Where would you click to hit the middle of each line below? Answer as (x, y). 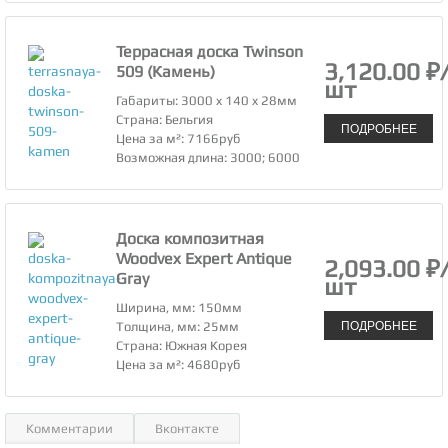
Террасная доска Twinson (210, 52)
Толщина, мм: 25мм (178, 327)
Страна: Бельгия (165, 120)
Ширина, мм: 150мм (179, 308)
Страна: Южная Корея (182, 346)
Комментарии (69, 429)
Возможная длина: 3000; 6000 (208, 158)
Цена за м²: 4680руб (179, 365)
